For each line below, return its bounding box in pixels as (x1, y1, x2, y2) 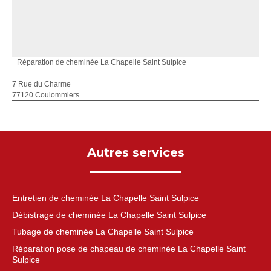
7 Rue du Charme (12, 80, 71, 88)
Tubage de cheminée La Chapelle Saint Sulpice (12, 227, 194, 237)
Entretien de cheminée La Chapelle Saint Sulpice (12, 193, 199, 203)
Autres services (87, 145, 184, 160)
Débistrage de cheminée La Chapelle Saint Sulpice (12, 210, 206, 220)
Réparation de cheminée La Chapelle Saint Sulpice (17, 58, 186, 67)
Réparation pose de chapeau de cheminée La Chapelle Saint (12, 244, 246, 253)
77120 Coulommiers (12, 91, 79, 99)
